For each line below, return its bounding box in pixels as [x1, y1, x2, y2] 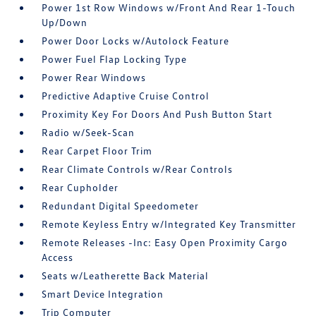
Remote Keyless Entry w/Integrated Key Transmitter [42, 218, 297, 230]
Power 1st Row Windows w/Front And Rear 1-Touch [42, 1, 296, 13]
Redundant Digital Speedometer [42, 200, 200, 212]
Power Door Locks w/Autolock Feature [42, 35, 230, 47]
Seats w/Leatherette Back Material [42, 269, 209, 281]
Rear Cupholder [42, 181, 119, 193]
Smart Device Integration [42, 288, 164, 300]
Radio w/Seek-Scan [42, 126, 135, 138]
